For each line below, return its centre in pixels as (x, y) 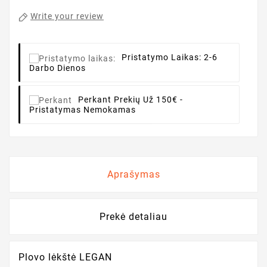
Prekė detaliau (133, 217)
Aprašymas (133, 175)
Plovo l (35, 257)
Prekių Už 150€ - (148, 99)
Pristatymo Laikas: (163, 58)
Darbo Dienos (58, 68)
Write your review (67, 16)
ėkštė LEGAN (82, 257)
